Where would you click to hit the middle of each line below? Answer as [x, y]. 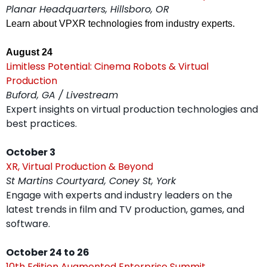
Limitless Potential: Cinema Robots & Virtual [107, 67]
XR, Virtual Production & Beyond [79, 167]
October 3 [30, 153]
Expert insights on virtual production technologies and [132, 110]
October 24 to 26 [47, 253]
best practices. [41, 124]
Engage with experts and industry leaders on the [119, 195]
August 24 [29, 52]
